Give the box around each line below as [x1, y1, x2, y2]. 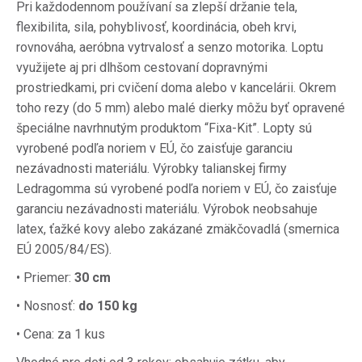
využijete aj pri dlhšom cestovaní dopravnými [16, 60, 267, 75]
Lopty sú [263, 120, 312, 136]
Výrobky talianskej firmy [153, 161, 287, 176]
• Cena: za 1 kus [16, 326, 105, 342]
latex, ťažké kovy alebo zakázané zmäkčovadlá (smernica [16, 221, 339, 237]
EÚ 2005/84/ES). [16, 242, 112, 257]
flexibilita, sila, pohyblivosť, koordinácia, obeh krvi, [16, 19, 297, 35]
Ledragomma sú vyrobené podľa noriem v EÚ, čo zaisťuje [16, 181, 337, 196]
